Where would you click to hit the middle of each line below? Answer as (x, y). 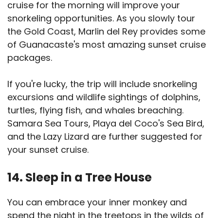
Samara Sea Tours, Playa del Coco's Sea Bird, (106, 124)
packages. (30, 58)
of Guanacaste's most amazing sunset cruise (107, 45)
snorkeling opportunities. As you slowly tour (101, 18)
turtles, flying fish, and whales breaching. (95, 110)
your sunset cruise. (48, 150)
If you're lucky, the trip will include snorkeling (102, 84)
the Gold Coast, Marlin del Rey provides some (106, 32)
